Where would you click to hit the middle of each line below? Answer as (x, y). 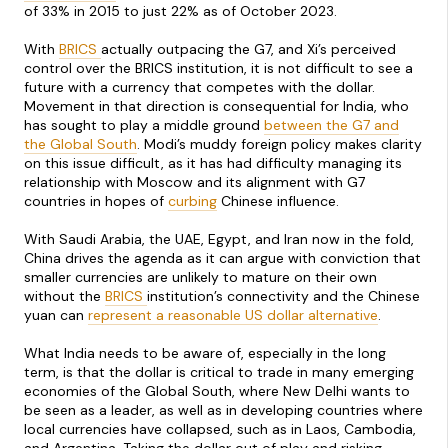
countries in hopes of (96, 200)
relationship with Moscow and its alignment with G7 (194, 181)
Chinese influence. (278, 200)
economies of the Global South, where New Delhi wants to (217, 391)
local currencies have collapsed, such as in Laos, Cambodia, (220, 429)
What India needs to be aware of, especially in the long (205, 353)
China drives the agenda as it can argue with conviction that (222, 257)
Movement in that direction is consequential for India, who (216, 105)
